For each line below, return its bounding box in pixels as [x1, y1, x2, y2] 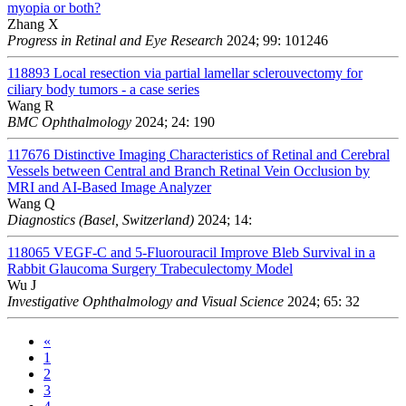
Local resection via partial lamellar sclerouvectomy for [53, 64, 362, 81]
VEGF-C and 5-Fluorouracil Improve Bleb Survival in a [53, 244, 375, 260]
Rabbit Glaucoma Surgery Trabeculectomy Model [7, 260, 293, 276]
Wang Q [7, 195, 55, 211]
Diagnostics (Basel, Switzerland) [7, 211, 194, 227]
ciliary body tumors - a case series [7, 81, 199, 97]
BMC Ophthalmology [7, 113, 131, 130]
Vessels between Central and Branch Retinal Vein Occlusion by [7, 162, 370, 179]
